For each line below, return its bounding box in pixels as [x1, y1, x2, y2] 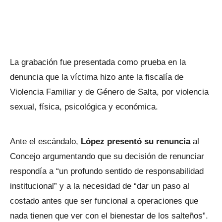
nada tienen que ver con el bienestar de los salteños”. [10, 211, 208, 221]
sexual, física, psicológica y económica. [10, 102, 161, 111]
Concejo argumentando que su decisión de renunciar [10, 151, 204, 161]
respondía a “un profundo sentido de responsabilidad [10, 166, 204, 176]
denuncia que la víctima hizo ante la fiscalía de [10, 72, 183, 82]
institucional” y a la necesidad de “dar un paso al [10, 181, 189, 191]
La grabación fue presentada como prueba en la [10, 57, 186, 67]
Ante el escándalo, [10, 136, 81, 146]
